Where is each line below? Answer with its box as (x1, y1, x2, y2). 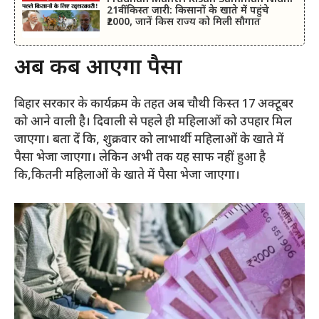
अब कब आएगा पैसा (14, 54, 182, 83)
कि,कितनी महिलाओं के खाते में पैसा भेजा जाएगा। (14, 167, 240, 184)
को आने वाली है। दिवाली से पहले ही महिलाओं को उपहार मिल (14, 114, 292, 130)
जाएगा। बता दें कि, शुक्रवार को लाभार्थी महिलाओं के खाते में (14, 132, 284, 148)
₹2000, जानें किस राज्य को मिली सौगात (106, 15, 261, 29)
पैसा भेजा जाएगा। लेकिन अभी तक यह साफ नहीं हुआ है (14, 150, 266, 166)
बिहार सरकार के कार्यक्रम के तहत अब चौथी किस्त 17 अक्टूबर (14, 96, 293, 113)
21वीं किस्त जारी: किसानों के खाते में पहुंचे (106, 4, 269, 18)
